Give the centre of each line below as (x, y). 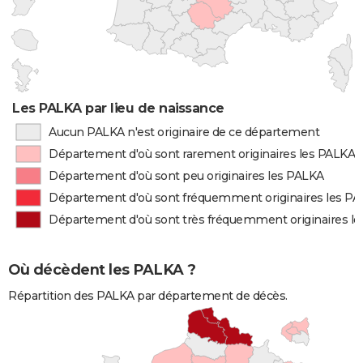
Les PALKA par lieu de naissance (118, 108)
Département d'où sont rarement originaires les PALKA (203, 154)
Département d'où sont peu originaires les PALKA (187, 176)
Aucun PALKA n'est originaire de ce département (184, 132)
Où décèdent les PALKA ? (102, 270)
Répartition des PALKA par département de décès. (148, 296)
